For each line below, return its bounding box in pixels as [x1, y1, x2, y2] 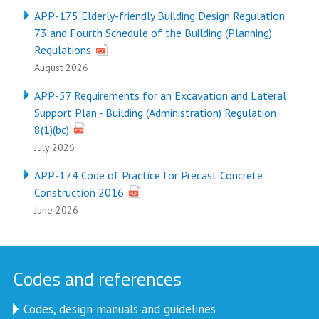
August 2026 [33, 61, 88, 74]
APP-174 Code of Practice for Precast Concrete [33, 168, 263, 182]
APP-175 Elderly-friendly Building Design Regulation [33, 9, 285, 23]
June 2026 [33, 204, 78, 216]
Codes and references [12, 265, 182, 293]
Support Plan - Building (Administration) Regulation [33, 105, 276, 120]
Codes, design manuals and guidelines [23, 301, 216, 317]
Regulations [33, 43, 91, 57]
